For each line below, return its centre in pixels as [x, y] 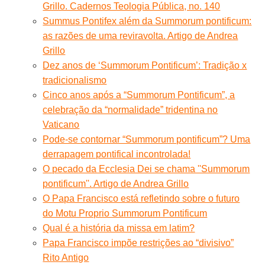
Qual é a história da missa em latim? [119, 228]
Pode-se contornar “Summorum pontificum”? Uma [147, 139]
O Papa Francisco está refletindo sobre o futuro [141, 198]
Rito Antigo [66, 257]
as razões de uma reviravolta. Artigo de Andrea [140, 35]
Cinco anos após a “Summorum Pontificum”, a [139, 95]
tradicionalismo [75, 80]
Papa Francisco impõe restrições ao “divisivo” [138, 243]
